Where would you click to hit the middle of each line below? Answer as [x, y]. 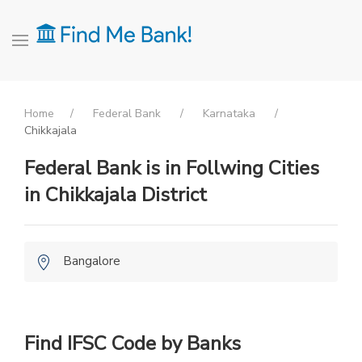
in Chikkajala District [116, 195]
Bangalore [92, 261]
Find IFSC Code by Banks [133, 343]
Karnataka [229, 114]
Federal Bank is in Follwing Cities [172, 168]
